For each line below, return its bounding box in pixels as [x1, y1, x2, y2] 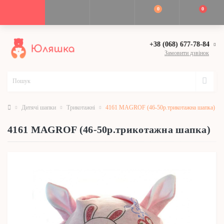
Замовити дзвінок [164, 49, 209, 57]
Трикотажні [66, 103, 95, 111]
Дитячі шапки [21, 103, 56, 111]
